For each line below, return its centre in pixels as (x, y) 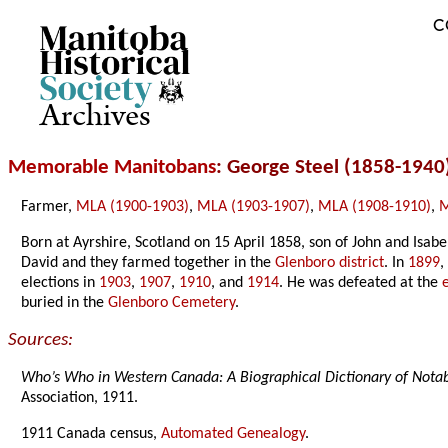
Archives (95, 116)
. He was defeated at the (361, 283)
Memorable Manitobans (112, 168)
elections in (60, 283)
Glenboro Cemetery (172, 303)
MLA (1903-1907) (254, 207)
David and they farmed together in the (148, 263)
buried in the (65, 303)
